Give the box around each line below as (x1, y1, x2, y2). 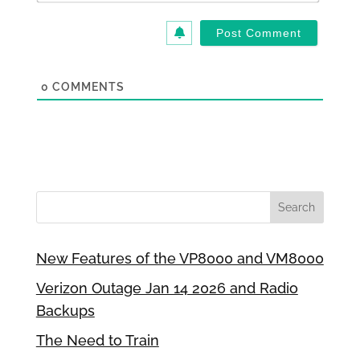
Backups (35, 302, 95, 320)
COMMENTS (48, 80, 125, 94)
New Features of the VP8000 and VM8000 (35, 250, 324, 268)
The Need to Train (35, 332, 159, 350)
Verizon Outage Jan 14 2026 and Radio (35, 280, 298, 297)
